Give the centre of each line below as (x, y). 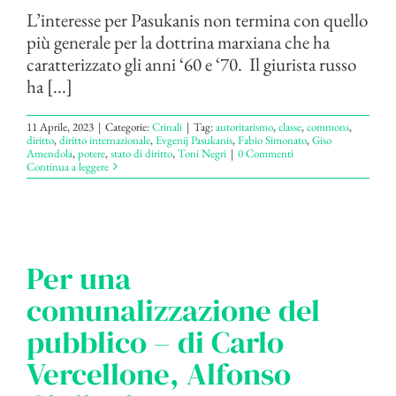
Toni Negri (202, 153)
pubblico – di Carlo (155, 342)
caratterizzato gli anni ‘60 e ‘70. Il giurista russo (191, 64)
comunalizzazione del (173, 310)
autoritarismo (244, 126)
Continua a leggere (68, 166)
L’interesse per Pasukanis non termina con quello (197, 19)
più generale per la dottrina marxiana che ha (178, 42)
